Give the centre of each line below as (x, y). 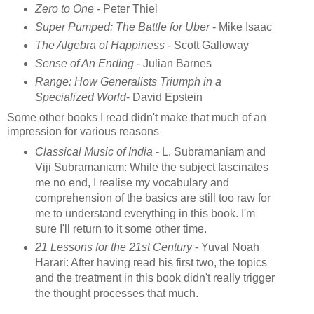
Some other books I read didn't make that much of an (137, 117)
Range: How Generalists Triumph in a (128, 81)
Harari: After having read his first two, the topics (151, 262)
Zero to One (64, 9)
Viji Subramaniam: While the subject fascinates (151, 167)
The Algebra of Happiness (100, 45)
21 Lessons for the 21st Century (113, 247)
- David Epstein (164, 97)
